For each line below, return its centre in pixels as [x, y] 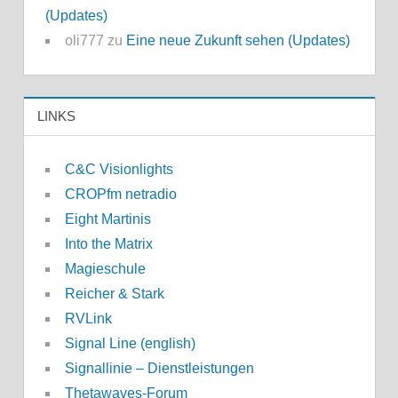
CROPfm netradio [120, 195]
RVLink [88, 319]
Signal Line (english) [130, 344]
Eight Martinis [107, 219]
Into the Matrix [108, 244]
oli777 [84, 40]
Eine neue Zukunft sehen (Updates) [238, 40]
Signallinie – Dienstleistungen [159, 369]
